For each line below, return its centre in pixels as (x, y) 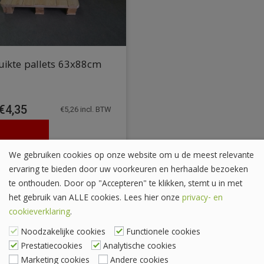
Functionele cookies (163, 232)
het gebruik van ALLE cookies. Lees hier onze (95, 198)
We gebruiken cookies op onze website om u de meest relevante (131, 156)
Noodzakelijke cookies (63, 232)
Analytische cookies (140, 247)
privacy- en (202, 198)
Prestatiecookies (52, 247)
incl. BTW (95, 110)
